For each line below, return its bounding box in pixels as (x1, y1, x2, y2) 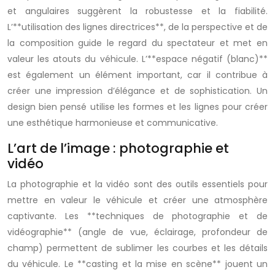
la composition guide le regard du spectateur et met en (7, 37, 268, 49)
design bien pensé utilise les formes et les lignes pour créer (7, 101, 268, 113)
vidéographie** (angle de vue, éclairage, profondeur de (7, 226, 268, 238)
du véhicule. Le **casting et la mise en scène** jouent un (7, 258, 268, 270)
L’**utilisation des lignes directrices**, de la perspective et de (7, 21, 268, 33)
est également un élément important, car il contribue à (7, 69, 268, 81)
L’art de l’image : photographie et (7, 139, 229, 157)
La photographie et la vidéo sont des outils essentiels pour (7, 178, 268, 190)
